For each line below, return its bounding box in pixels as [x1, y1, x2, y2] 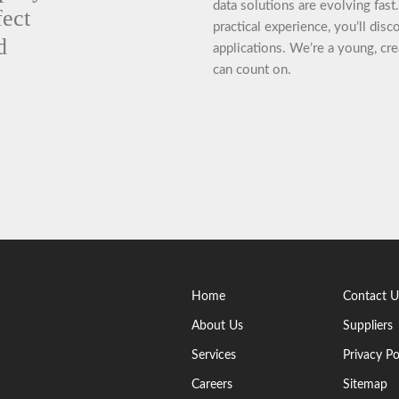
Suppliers [342, 319, 393, 332]
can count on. [213, 62, 291, 77]
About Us [191, 319, 243, 332]
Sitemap [342, 378, 387, 391]
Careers [191, 378, 232, 391]
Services [191, 348, 236, 362]
